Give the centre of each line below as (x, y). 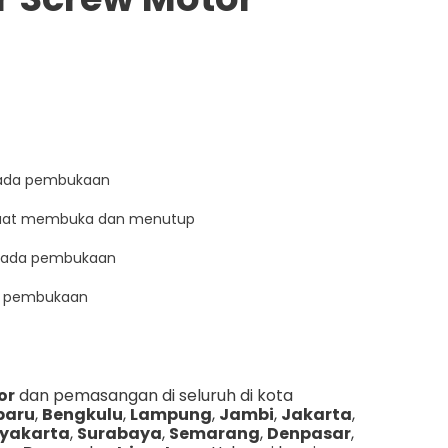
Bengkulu (82, 414)
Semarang (214, 433)
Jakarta (316, 414)
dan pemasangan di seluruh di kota (153, 395)
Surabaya (119, 433)
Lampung (170, 414)
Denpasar (308, 433)
